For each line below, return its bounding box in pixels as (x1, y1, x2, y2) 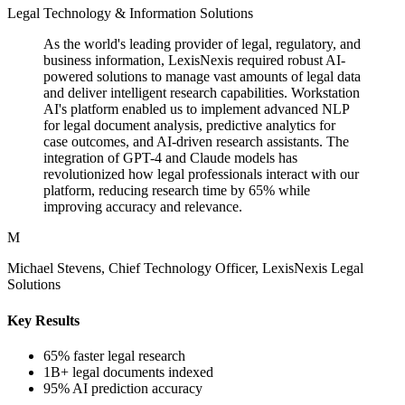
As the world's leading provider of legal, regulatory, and (43, 36, 361, 52)
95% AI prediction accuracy (43, 380, 202, 396)
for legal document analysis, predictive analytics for (43, 118, 335, 134)
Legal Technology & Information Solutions (7, 5, 253, 22)
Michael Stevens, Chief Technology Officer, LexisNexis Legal (7, 260, 363, 277)
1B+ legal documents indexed (43, 363, 213, 380)
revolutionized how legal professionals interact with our (43, 166, 359, 183)
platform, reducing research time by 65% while (43, 183, 310, 199)
